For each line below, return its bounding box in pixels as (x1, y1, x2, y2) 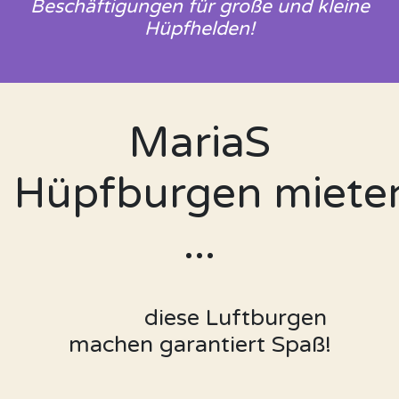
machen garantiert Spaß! (68, 331, 331, 358)
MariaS (128, 118, 271, 169)
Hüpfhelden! (144, 18, 255, 40)
